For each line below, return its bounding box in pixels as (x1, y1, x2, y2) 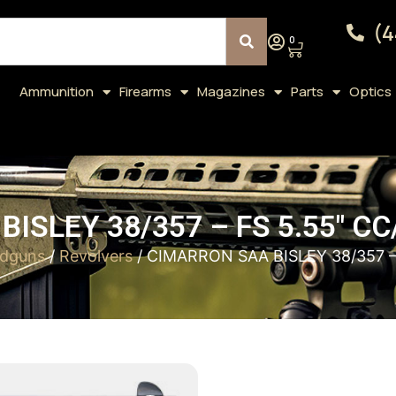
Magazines (196, 82, 265, 101)
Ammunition (19, 82, 94, 101)
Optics (348, 82, 392, 101)
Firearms (118, 82, 171, 101)
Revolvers (59, 247, 133, 266)
